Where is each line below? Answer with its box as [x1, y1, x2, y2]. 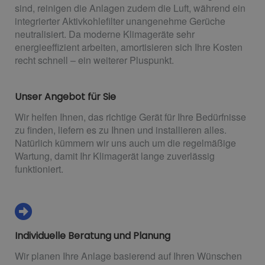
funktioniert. [15, 162, 63, 176]
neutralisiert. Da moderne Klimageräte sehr [15, 27, 195, 41]
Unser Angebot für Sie [15, 90, 116, 104]
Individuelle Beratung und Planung [15, 229, 173, 243]
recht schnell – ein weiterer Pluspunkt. [15, 53, 174, 67]
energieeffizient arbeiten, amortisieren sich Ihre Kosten [15, 40, 243, 54]
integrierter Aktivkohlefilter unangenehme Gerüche [15, 14, 225, 28]
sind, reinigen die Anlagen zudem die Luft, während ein [15, 1, 245, 15]
